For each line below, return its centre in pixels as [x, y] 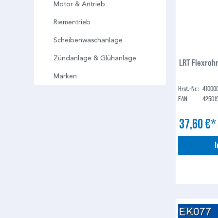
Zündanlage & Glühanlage [95, 58]
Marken [65, 76]
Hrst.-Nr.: [189, 89]
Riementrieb [72, 22]
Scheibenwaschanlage [88, 40]
